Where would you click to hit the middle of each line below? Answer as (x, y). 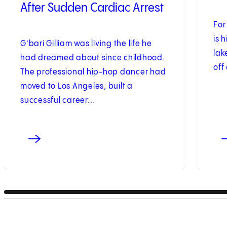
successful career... (58, 100)
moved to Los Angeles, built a (77, 86)
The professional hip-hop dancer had (93, 72)
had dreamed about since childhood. (93, 58)
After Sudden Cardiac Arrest (92, 8)
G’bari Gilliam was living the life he (86, 44)
